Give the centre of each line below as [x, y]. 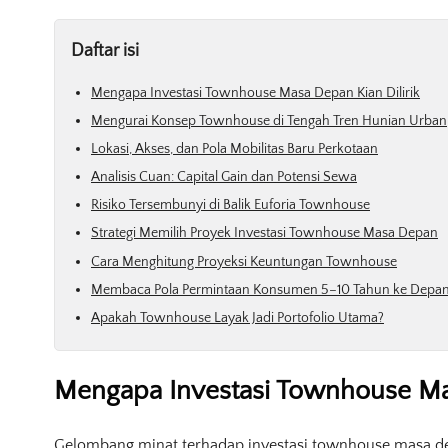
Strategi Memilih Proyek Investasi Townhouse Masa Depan [264, 233]
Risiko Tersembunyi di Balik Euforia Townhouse [230, 205]
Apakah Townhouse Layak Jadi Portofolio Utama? [237, 318]
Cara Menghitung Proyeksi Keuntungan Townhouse [244, 261]
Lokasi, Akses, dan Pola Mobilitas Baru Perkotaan [234, 148]
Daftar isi [105, 50]
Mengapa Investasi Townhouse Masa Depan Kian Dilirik [255, 92]
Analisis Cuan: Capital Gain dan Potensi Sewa [224, 177]
